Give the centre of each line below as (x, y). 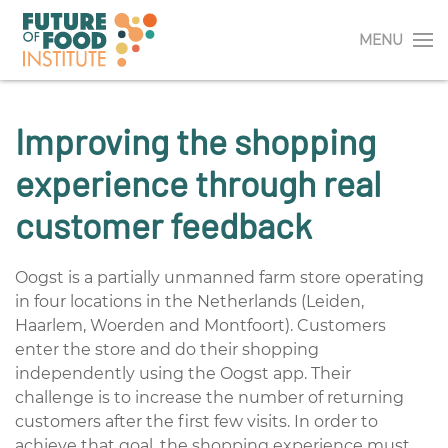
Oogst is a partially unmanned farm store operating (219, 277)
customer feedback (163, 224)
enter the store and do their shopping (167, 349)
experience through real (198, 182)
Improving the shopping (195, 140)
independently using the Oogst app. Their (183, 373)
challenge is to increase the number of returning (209, 397)
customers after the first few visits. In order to (196, 421)
